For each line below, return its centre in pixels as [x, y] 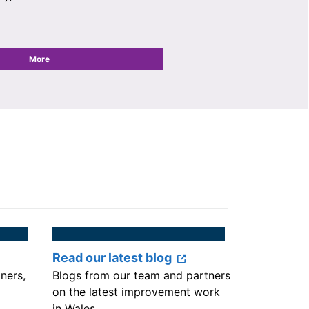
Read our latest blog [112, 258]
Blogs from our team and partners [141, 276]
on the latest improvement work [136, 292]
